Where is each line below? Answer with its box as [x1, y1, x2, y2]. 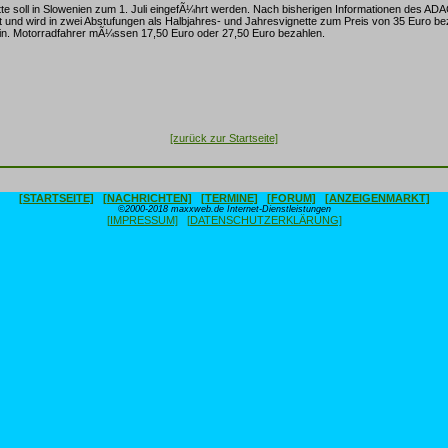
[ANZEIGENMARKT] [324, 192, 430, 204]
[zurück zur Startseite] [170, 131, 278, 144]
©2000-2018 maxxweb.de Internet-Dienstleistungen [117, 204, 331, 214]
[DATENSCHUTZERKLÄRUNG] [186, 214, 342, 226]
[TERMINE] [200, 192, 258, 204]
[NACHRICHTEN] [102, 192, 192, 204]
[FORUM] [266, 192, 316, 204]
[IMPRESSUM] [106, 214, 178, 226]
